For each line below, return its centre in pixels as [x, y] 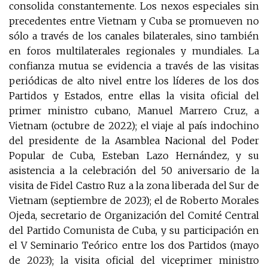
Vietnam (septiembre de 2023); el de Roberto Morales [134, 201]
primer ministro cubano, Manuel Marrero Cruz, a [134, 111]
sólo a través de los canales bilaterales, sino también [134, 36]
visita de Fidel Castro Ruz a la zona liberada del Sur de [134, 186]
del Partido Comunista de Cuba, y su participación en [134, 231]
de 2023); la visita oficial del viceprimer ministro [134, 261]
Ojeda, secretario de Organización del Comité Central [134, 216]
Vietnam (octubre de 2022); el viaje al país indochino [134, 126]
